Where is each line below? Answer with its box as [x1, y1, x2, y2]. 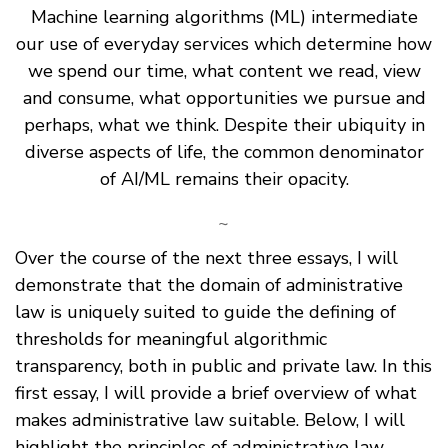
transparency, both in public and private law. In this [15, 353, 432, 378]
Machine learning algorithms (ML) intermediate [30, 4, 418, 29]
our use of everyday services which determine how [16, 31, 432, 56]
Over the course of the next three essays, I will [15, 245, 398, 270]
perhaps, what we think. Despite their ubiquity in [23, 112, 425, 137]
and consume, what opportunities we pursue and [22, 85, 426, 110]
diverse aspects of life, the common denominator [24, 139, 424, 164]
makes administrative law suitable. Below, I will [15, 407, 405, 432]
